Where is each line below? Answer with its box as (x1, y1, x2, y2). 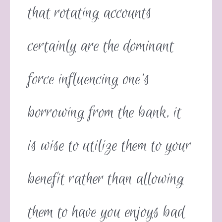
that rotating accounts (28, 2, 152, 24)
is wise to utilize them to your (28, 135, 192, 157)
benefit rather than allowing (28, 168, 185, 190)
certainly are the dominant (28, 36, 174, 57)
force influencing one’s (28, 69, 150, 91)
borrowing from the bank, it (28, 102, 182, 124)
